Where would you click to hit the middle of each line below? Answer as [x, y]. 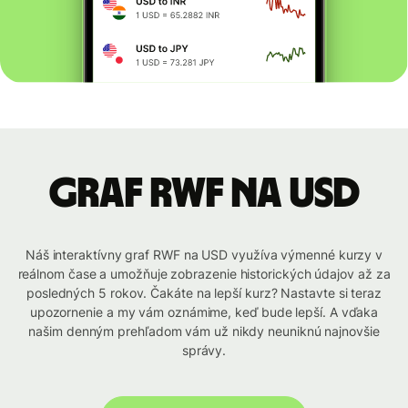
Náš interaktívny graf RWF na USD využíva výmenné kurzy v [204, 255]
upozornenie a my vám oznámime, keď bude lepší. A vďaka [204, 312]
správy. [204, 351]
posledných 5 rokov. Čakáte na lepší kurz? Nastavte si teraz [204, 293]
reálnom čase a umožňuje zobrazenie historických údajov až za [204, 274]
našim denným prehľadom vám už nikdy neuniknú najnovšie [204, 331]
